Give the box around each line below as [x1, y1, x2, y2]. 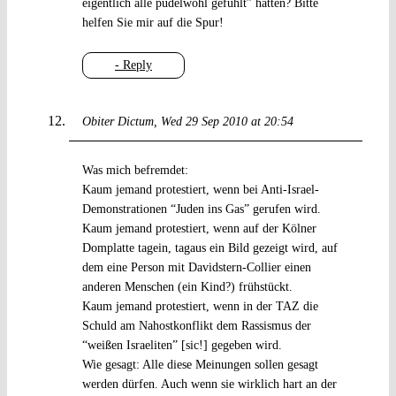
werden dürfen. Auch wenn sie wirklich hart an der [81, 377, 337, 392]
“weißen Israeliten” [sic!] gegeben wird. [81, 339, 282, 353]
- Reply [114, 58, 152, 72]
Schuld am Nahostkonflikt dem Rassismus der [81, 319, 311, 333]
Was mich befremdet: [81, 164, 188, 178]
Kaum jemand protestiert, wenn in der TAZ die [81, 300, 318, 314]
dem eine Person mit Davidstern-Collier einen [81, 261, 311, 275]
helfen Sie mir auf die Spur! [81, 16, 224, 30]
